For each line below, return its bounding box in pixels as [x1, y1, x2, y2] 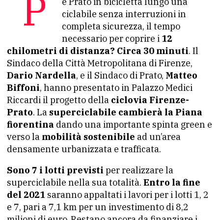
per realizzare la [104, 165, 173, 176]
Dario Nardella [7, 70, 76, 82]
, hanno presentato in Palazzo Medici [40, 82, 192, 94]
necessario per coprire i [62, 33, 162, 45]
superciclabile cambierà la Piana [49, 107, 202, 118]
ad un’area [135, 131, 181, 143]
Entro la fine [143, 177, 200, 189]
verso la [7, 131, 42, 143]
